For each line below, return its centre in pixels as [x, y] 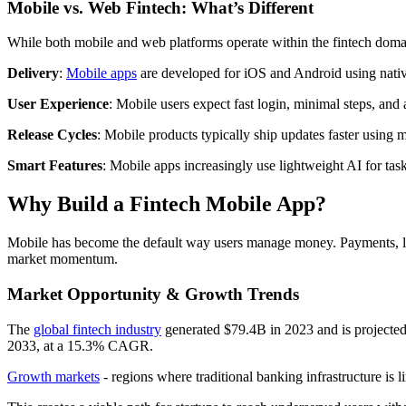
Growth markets [53, 376]
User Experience [58, 104]
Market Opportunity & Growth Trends [153, 294]
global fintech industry [97, 329]
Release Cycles [52, 135]
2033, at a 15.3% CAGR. [80, 345]
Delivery [33, 73]
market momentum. [63, 259]
